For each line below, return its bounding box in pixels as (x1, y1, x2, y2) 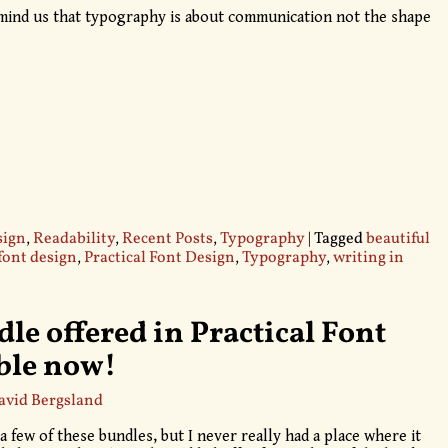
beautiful (365, 227, 430, 250)
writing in (332, 246, 404, 269)
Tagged (313, 227, 363, 250)
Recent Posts (121, 227, 213, 250)
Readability (32, 227, 115, 250)
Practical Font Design (83, 246, 235, 269)
